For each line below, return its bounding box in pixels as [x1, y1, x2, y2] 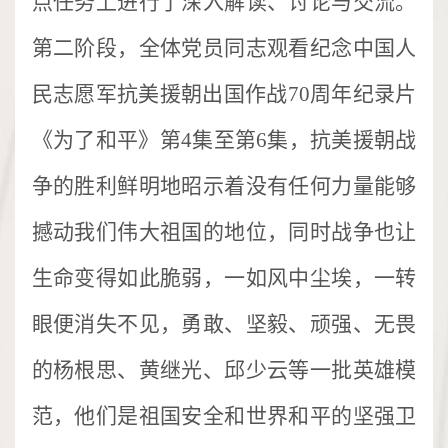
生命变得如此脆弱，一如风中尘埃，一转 [31, 265, 417, 290]
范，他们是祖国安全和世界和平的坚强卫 [31, 403, 417, 428]
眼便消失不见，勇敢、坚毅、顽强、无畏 [31, 311, 417, 336]
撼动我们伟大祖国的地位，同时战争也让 [31, 219, 417, 244]
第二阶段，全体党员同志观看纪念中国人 [31, 35, 417, 60]
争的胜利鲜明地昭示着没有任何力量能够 [31, 173, 417, 198]
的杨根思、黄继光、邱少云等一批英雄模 [31, 357, 417, 382]
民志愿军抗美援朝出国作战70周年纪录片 [31, 81, 417, 106]
